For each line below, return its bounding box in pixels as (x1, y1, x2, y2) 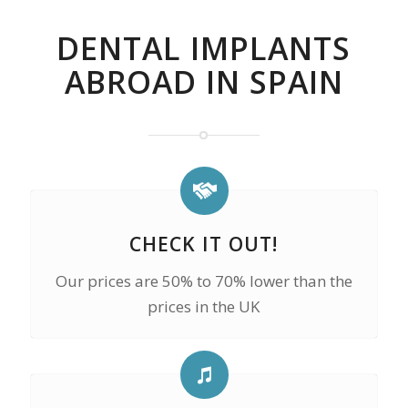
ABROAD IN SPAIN (64, 61, 343, 103)
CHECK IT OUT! (129, 230, 279, 257)
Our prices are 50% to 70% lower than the (55, 270, 352, 291)
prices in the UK (148, 296, 260, 317)
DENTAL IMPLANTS (56, 27, 352, 69)
